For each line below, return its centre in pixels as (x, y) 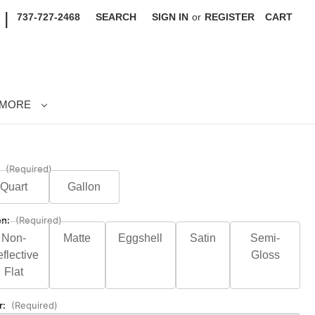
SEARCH (116, 17)
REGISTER (230, 17)
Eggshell (140, 238)
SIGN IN (171, 17)
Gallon (84, 186)
